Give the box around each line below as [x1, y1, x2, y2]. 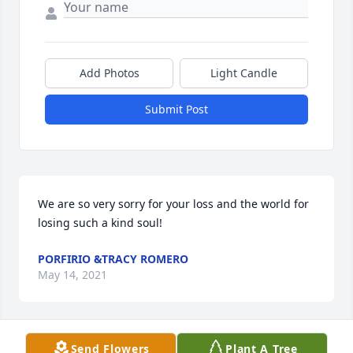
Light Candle [210, 65, 277, 81]
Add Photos [79, 65, 139, 81]
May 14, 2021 [38, 267, 107, 283]
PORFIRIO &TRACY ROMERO [38, 251, 188, 267]
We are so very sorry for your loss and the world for [38, 196, 309, 212]
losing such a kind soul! [38, 215, 162, 231]
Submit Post [145, 102, 208, 117]
